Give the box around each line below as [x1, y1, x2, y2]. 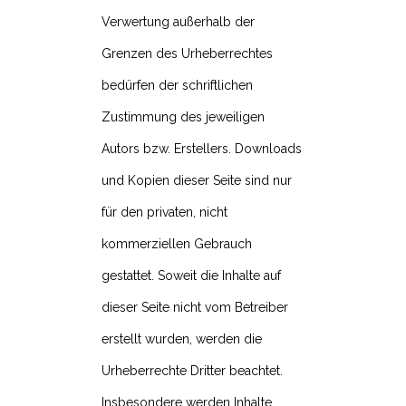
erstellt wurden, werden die [101, 332, 262, 347]
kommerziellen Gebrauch [101, 237, 252, 252]
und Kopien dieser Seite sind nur [101, 173, 292, 188]
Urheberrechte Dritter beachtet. [101, 363, 283, 379]
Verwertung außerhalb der [101, 14, 255, 30]
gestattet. [101, 268, 158, 284]
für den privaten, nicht [101, 205, 227, 220]
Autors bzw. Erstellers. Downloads [101, 141, 302, 157]
